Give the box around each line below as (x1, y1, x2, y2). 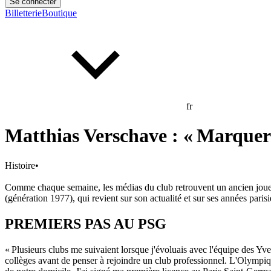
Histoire (5, 160, 35, 171)
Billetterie (5, 8, 42, 18)
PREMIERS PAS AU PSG (5, 215, 166, 232)
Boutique (42, 8, 77, 18)
